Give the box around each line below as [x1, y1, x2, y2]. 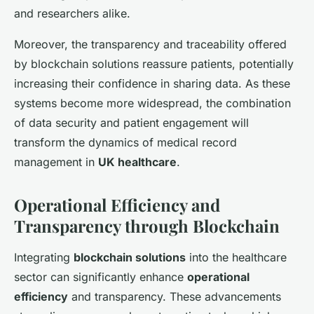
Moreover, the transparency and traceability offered [14, 37, 287, 52]
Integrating [14, 250, 74, 265]
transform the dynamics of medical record [14, 135, 237, 150]
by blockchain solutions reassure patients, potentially [14, 57, 294, 71]
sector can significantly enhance [14, 270, 187, 285]
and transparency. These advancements [68, 289, 281, 304]
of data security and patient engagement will [14, 116, 249, 130]
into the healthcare [186, 250, 287, 265]
